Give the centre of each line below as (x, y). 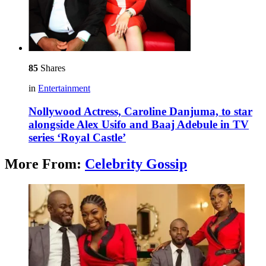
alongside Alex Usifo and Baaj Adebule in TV (139, 124)
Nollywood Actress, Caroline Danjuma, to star (140, 111)
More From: (45, 164)
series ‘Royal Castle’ (77, 137)
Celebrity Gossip (136, 164)
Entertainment (64, 88)
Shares (52, 68)
